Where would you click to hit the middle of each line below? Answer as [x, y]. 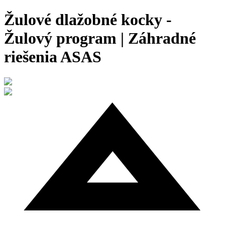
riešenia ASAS [53, 57]
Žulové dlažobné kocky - [88, 20]
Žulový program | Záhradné [100, 38]
